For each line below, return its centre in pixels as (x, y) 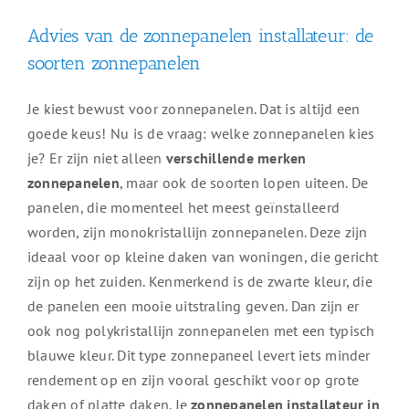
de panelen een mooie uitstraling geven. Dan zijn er (193, 306)
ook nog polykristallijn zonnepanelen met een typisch (201, 331)
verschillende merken (236, 158)
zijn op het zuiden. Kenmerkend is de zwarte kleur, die (199, 282)
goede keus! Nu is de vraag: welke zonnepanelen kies (201, 134)
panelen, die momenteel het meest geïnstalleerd (184, 208)
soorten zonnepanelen (114, 63)
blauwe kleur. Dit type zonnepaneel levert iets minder (199, 356)
